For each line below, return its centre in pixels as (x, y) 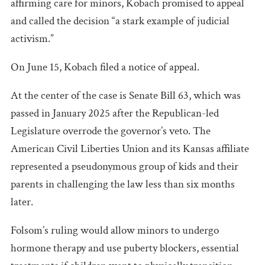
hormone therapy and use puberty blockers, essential (125, 248)
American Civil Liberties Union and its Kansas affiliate (130, 148)
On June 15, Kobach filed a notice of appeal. (105, 67)
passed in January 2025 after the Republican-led (115, 113)
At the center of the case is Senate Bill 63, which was (126, 95)
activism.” (32, 38)
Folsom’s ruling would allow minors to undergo (115, 230)
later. (22, 202)
